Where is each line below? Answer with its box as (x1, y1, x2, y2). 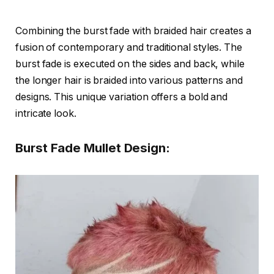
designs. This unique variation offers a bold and (15, 91, 228, 103)
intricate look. (15, 107, 76, 119)
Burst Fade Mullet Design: (15, 139, 171, 155)
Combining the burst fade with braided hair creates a (15, 24, 251, 37)
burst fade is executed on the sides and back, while (15, 57, 245, 70)
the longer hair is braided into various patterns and (15, 74, 243, 86)
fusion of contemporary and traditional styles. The (15, 41, 243, 53)
